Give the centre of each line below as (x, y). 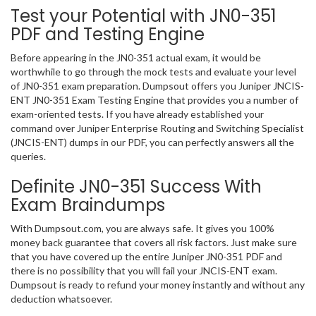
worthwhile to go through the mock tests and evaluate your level (153, 72)
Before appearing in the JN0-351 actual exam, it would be (136, 58)
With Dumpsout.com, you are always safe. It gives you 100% (142, 229)
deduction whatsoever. (61, 299)
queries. (30, 157)
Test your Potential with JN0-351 (144, 16)
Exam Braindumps (88, 205)
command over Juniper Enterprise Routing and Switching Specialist (157, 128)
